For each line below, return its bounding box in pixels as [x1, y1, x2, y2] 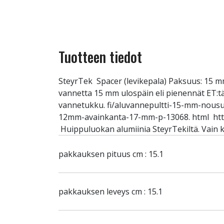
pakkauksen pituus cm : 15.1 [58, 148, 163, 159]
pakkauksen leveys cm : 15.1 [58, 186, 162, 197]
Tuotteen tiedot [58, 46, 142, 67]
